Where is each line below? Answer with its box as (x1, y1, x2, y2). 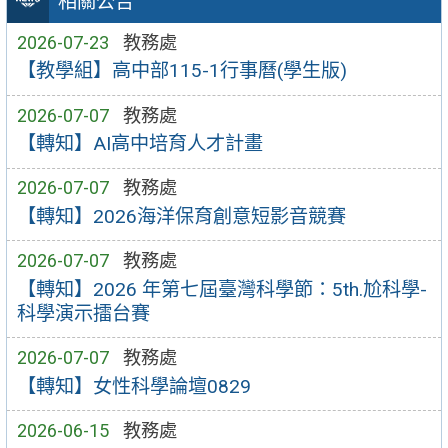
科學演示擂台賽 (16, 301, 150, 325)
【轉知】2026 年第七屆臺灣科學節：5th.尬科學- (16, 277, 427, 301)
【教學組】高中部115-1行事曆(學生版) (16, 59, 347, 83)
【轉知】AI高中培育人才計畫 (16, 132, 263, 156)
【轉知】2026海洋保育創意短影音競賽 (16, 204, 346, 228)
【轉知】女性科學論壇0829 (16, 374, 251, 398)
